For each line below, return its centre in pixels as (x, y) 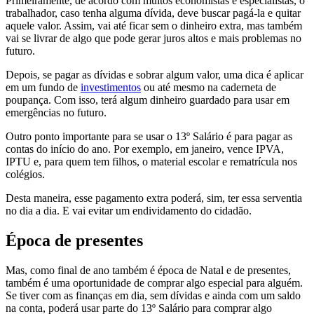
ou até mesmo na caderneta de (209, 88)
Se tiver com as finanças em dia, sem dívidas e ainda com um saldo (153, 296)
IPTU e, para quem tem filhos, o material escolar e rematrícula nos (151, 162)
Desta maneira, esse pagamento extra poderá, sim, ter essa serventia (154, 198)
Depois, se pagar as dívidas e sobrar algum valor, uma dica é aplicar (155, 75)
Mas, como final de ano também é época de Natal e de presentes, (148, 271)
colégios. (25, 175)
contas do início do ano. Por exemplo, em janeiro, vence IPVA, (145, 149)
